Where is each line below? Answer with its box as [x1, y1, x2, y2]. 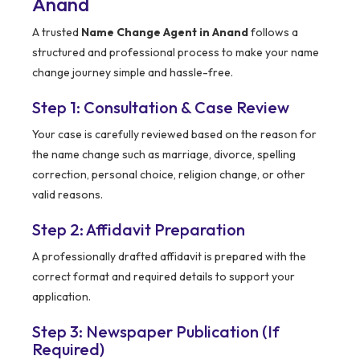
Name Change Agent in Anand [81, 25, 248, 40]
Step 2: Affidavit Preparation [32, 219, 245, 240]
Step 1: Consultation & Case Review [32, 97, 289, 118]
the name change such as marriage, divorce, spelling [32, 147, 296, 162]
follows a [248, 25, 298, 40]
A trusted [32, 25, 81, 40]
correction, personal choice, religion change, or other [32, 167, 305, 182]
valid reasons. [32, 187, 103, 202]
